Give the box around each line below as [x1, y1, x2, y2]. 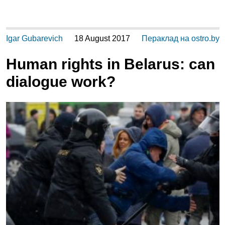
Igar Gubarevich [6, 34, 63, 43]
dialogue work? [6, 73, 116, 90]
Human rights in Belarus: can [6, 56, 215, 73]
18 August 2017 [74, 34, 130, 43]
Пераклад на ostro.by [141, 34, 219, 43]
